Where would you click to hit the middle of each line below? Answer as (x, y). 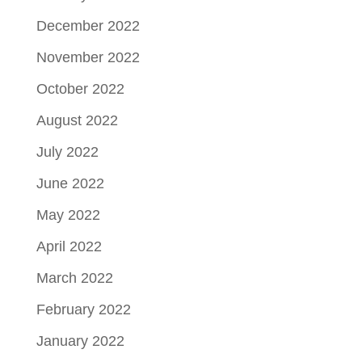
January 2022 (80, 341)
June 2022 (70, 184)
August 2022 (77, 121)
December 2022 (88, 26)
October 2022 (80, 89)
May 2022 (68, 215)
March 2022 (74, 278)
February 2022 (83, 310)
